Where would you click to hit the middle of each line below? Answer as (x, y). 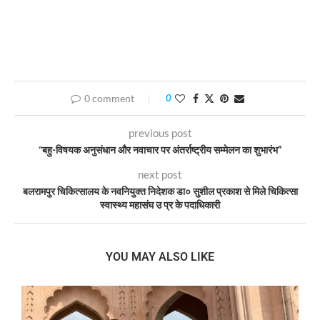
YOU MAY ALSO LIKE (160, 256)
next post (160, 174)
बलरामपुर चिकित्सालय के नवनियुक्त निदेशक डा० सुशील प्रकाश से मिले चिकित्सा (160, 191)
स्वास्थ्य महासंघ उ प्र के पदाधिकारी (160, 205)
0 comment (109, 98)
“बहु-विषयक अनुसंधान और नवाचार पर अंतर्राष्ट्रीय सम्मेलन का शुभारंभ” (160, 150)
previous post (160, 132)
